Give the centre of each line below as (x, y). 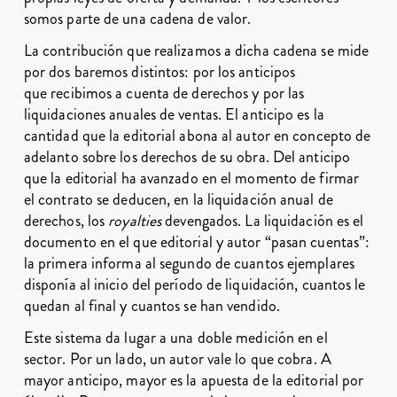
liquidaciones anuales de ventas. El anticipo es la (174, 114)
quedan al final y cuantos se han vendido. (152, 306)
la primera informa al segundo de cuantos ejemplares (189, 263)
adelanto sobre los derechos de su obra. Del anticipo (187, 157)
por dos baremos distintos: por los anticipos (160, 72)
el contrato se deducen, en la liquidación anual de (178, 199)
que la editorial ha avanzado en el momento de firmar (191, 178)
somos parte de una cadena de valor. (137, 19)
